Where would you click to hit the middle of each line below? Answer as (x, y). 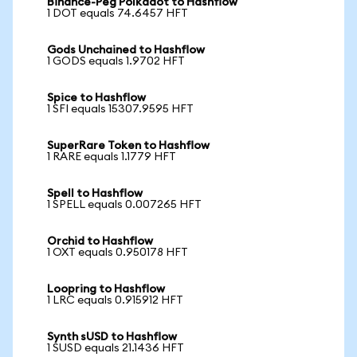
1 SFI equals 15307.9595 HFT (120, 109)
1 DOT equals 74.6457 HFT (118, 14)
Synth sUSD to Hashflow (112, 337)
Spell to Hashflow (95, 194)
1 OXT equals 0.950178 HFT (118, 253)
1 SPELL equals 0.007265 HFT (124, 205)
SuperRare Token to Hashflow (128, 146)
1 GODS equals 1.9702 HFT (116, 61)
